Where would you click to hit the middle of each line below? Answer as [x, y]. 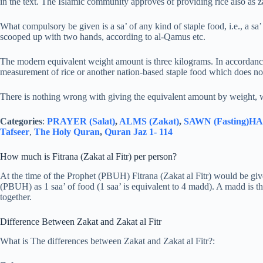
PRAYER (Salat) [81, 122]
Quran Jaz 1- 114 [139, 132]
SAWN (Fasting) [216, 122]
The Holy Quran [67, 132]
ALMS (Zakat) [149, 122]
